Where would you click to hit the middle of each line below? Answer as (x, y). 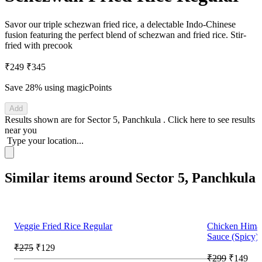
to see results (232, 119)
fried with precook (39, 45)
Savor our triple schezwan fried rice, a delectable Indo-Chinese (120, 24)
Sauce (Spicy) (233, 236)
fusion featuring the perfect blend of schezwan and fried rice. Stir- (125, 35)
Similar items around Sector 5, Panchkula (130, 177)
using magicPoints (77, 87)
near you (21, 130)
